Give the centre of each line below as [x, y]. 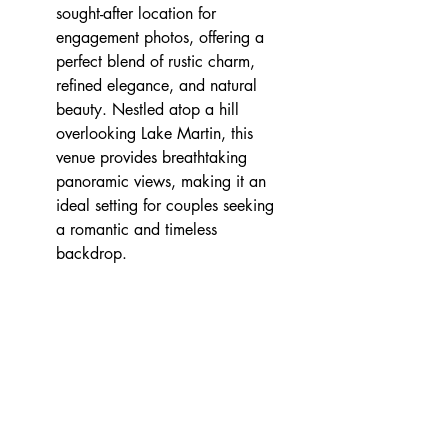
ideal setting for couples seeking [167, 206]
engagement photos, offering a [162, 38]
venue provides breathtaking [154, 158]
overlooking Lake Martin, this [157, 134]
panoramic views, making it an [163, 182]
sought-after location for [138, 14]
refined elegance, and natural [159, 86]
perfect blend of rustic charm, [158, 62]
